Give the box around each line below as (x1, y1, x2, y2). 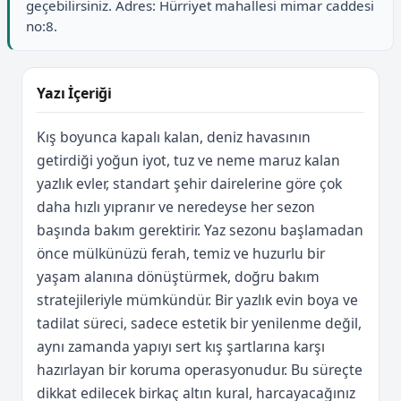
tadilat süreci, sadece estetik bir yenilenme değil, (37, 312, 362, 333)
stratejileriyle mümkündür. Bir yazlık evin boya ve (37, 289, 358, 310)
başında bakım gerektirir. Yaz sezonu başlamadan (37, 219, 363, 240)
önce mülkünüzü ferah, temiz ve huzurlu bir (37, 243, 325, 263)
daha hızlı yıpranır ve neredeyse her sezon (37, 196, 315, 217)
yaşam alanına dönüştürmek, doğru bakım (37, 266, 320, 286)
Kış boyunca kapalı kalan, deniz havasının (37, 126, 311, 147)
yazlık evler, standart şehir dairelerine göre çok (37, 173, 342, 193)
